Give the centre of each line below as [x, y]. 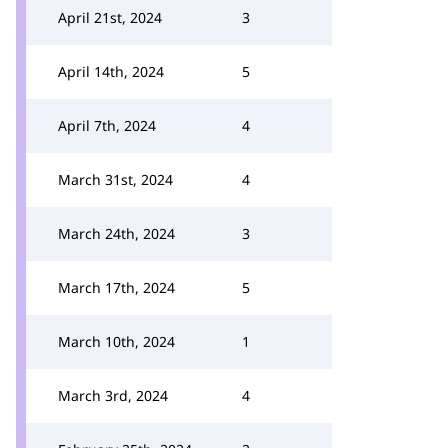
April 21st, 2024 [110, 17]
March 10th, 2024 [116, 341]
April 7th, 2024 [107, 125]
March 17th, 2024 [116, 287]
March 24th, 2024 [116, 233]
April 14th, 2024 [111, 71]
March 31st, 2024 [115, 179]
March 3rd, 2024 [113, 395]
